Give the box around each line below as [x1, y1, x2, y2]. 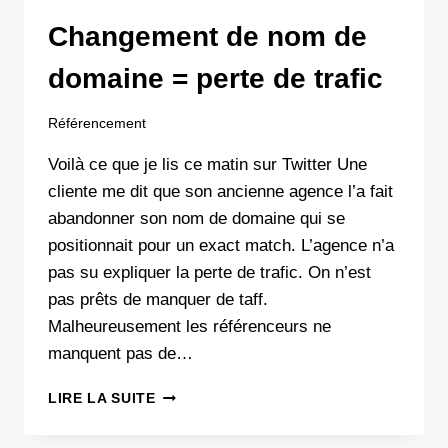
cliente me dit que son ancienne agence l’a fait [48, 182, 393, 202]
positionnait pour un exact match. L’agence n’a [48, 236, 394, 256]
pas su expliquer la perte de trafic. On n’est [48, 263, 371, 283]
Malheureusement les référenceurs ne [48, 317, 331, 337]
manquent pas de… [48, 344, 193, 364]
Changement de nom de [48, 20, 367, 52]
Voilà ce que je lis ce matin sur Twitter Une [48, 155, 367, 175]
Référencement [48, 116, 146, 132]
